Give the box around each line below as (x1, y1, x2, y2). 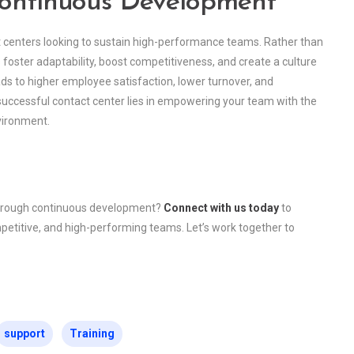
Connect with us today (164, 201, 279, 214)
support (4, 326, 45, 340)
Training (70, 326, 115, 340)
